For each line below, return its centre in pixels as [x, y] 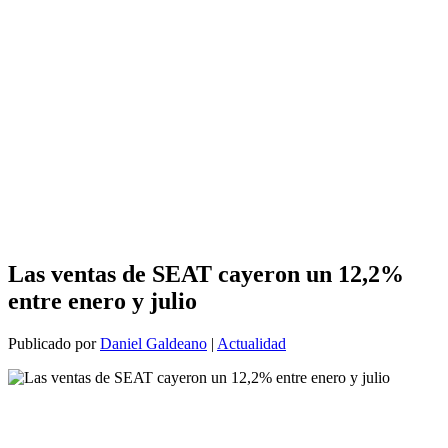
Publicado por [54, 343]
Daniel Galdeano [153, 343]
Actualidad [251, 343]
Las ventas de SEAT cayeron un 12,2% [206, 273]
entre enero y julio [102, 300]
